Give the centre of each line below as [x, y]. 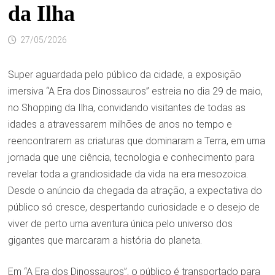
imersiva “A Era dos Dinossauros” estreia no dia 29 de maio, [135, 91]
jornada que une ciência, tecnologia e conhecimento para [131, 157]
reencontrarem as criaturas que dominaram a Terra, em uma [136, 141]
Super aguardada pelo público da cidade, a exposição [124, 75]
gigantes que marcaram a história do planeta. [105, 240]
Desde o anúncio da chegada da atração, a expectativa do [135, 191]
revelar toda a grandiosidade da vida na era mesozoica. [128, 174]
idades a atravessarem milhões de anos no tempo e [120, 124]
